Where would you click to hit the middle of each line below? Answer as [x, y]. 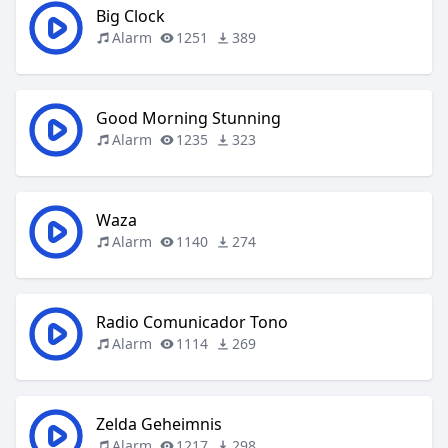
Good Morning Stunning [188, 118]
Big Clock [130, 16]
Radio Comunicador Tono [192, 322]
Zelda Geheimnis [159, 424]
